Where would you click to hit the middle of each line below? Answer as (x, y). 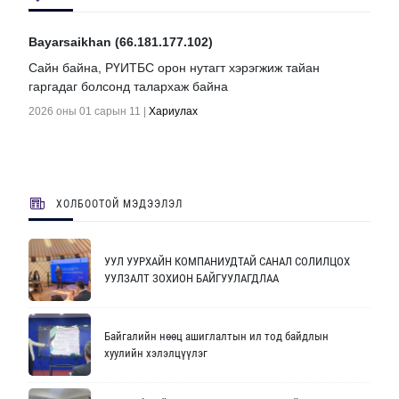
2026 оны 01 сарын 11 (85, 111)
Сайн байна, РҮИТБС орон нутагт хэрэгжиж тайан (175, 67)
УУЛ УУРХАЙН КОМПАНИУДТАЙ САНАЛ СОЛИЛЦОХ (228, 262)
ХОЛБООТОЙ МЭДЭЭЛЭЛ (120, 204)
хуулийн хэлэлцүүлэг (156, 354)
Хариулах (174, 111)
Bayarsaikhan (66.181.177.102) (121, 41)
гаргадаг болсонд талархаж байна (129, 86)
